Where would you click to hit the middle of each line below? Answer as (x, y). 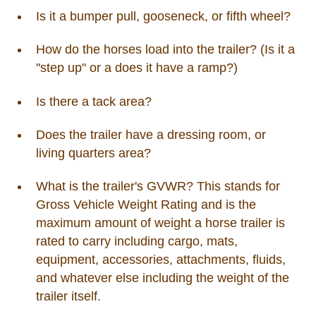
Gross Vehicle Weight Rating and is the (146, 205)
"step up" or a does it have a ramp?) (136, 68)
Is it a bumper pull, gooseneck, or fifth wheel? (163, 16)
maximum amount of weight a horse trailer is (160, 223)
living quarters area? (93, 153)
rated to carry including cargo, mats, (136, 242)
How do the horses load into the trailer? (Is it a (165, 50)
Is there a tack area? (93, 101)
